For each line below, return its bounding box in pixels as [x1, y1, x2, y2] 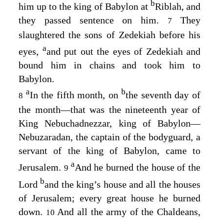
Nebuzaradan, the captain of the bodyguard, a [19, 131, 200, 143]
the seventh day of [126, 89, 201, 101]
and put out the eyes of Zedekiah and [46, 45, 200, 57]
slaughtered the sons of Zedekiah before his [19, 29, 200, 40]
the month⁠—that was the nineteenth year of [19, 104, 200, 115]
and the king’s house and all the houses [44, 179, 200, 190]
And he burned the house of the [74, 161, 200, 173]
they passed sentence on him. [19, 14, 168, 25]
